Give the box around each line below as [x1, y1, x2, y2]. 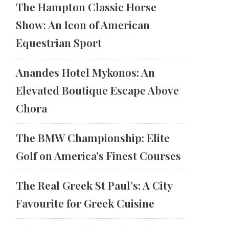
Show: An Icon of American [16, 17, 150, 32]
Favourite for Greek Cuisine [16, 196, 154, 211]
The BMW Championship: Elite [16, 130, 170, 145]
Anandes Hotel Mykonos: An [16, 65, 155, 80]
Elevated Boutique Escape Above [16, 83, 179, 98]
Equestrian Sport [16, 35, 102, 50]
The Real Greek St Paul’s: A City [16, 178, 172, 193]
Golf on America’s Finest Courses [16, 148, 181, 163]
